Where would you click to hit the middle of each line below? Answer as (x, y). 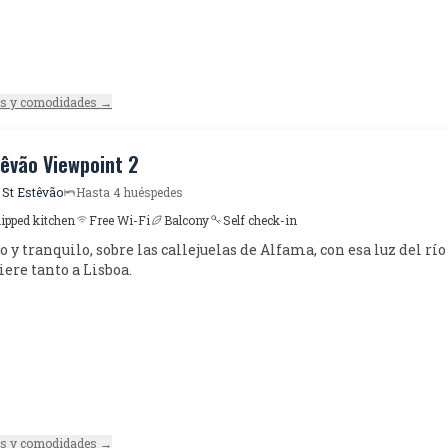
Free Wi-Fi (119, 220)
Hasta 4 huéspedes (129, 192)
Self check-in (260, 220)
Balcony (186, 220)
